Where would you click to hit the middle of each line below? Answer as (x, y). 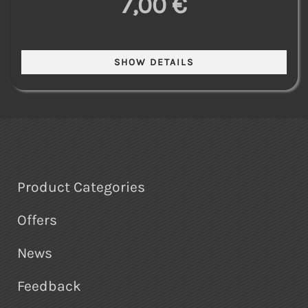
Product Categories (81, 187)
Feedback (49, 286)
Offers (37, 220)
